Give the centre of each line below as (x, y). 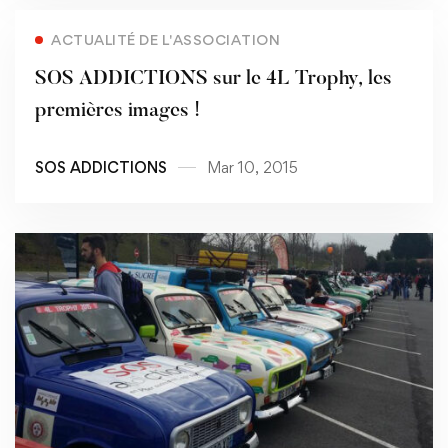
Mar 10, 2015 (252, 167)
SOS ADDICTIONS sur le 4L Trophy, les (213, 78)
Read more (214, 29)
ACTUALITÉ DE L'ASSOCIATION (165, 39)
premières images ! (117, 110)
